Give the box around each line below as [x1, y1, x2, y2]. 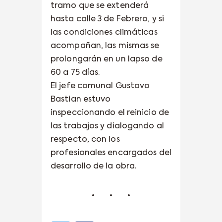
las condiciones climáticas [51, 28, 158, 37]
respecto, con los [51, 135, 120, 144]
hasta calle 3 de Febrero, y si [51, 15, 165, 23]
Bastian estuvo [51, 95, 111, 104]
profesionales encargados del [51, 149, 171, 157]
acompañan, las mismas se [51, 42, 160, 50]
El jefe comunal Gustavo [51, 82, 150, 90]
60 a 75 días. [51, 68, 100, 77]
